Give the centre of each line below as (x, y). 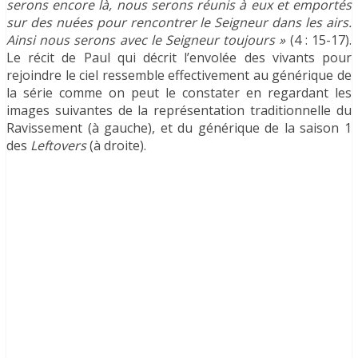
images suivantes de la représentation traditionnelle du (179, 111)
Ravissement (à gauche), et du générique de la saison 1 (179, 128)
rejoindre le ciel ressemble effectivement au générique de (179, 76)
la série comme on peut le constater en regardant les (179, 93)
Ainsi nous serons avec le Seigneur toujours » (148, 40)
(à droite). (118, 146)
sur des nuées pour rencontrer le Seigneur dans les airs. (179, 23)
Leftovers (60, 146)
